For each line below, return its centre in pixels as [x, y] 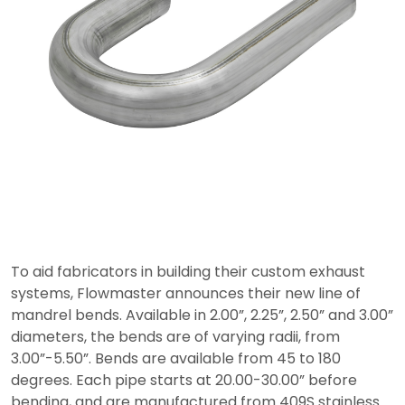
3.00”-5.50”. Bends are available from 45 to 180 [176, 358]
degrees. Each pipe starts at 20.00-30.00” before [184, 380]
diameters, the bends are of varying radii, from [175, 336]
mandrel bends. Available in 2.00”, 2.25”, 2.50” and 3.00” [202, 315]
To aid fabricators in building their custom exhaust [188, 271]
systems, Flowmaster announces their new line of [186, 293]
